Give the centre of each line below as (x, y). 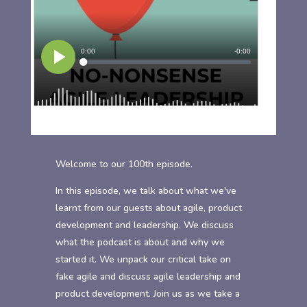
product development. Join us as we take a (147, 294)
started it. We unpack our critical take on (143, 259)
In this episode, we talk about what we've (146, 191)
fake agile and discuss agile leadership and (148, 277)
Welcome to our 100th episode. (124, 164)
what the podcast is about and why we (140, 242)
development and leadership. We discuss (144, 225)
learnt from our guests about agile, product (148, 208)
